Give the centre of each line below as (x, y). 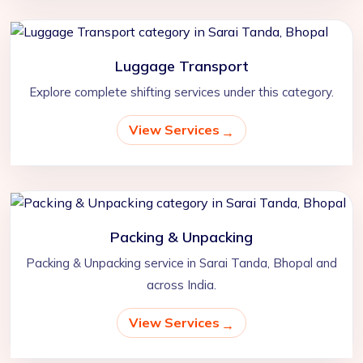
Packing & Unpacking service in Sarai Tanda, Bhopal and (181, 263)
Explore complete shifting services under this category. (181, 92)
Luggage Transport (181, 66)
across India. (181, 285)
